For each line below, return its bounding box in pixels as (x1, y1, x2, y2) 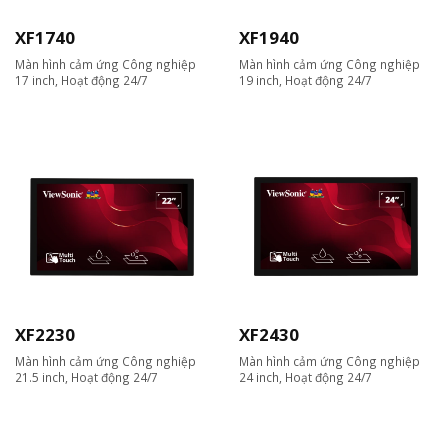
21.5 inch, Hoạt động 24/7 (15, 369, 158, 386)
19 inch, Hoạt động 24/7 (239, 72, 372, 89)
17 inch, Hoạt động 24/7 (15, 72, 148, 89)
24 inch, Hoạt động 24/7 (239, 369, 372, 386)
